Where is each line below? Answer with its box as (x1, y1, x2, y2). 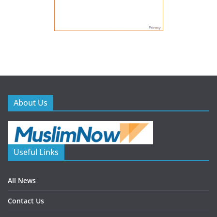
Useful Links (14, 146, 59, 157)
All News (8, 175, 36, 185)
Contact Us (8, 196, 44, 205)
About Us (14, 97, 47, 108)
